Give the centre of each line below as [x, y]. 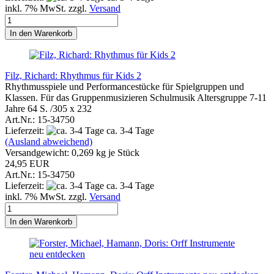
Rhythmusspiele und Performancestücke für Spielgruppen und [124, 86]
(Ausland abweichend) [49, 141]
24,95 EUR [27, 163]
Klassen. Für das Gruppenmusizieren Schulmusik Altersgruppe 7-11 [136, 97]
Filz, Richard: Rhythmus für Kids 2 [73, 75]
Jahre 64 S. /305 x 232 [48, 108]
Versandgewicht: [38, 152]
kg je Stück [117, 152]
